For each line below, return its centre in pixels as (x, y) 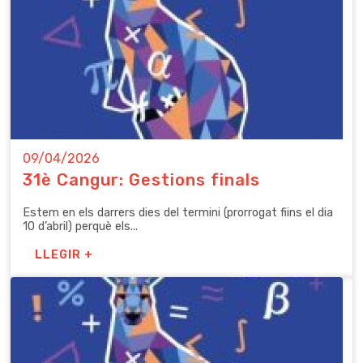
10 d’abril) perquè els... (80, 227)
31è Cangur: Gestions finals (141, 179)
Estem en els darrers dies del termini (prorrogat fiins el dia (178, 213)
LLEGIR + (64, 254)
